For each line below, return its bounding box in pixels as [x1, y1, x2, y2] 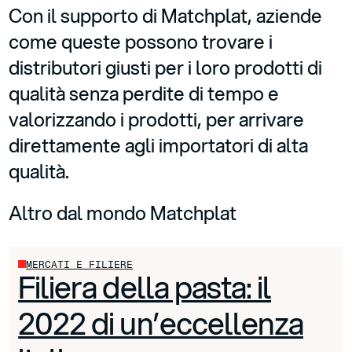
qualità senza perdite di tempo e [9, 79, 280, 107]
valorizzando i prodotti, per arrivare [9, 105, 305, 133]
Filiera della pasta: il [18, 265, 271, 309]
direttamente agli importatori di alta [9, 131, 309, 159]
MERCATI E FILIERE [26, 257, 134, 271]
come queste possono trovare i [9, 27, 273, 55]
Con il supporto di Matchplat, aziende [9, 2, 323, 29]
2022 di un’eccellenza [18, 301, 303, 345]
